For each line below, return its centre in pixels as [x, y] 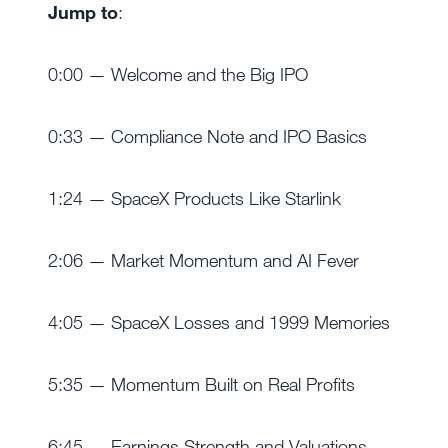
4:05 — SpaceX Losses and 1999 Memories [219, 322]
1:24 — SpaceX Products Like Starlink [194, 198]
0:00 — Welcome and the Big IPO [178, 74]
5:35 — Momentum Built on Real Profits [201, 384]
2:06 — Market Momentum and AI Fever [203, 260]
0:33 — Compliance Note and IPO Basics [207, 136]
